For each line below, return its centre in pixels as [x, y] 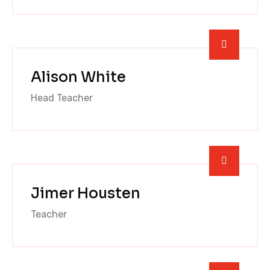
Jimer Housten [86, 193]
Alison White [78, 77]
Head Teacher [62, 98]
